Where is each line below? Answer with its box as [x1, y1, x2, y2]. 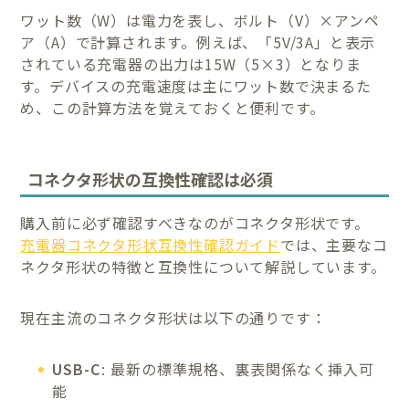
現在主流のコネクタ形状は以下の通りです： [20, 307, 327, 330]
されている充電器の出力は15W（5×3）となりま [20, 52, 362, 75]
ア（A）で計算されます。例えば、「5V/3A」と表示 [20, 30, 376, 53]
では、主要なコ [280, 234, 388, 257]
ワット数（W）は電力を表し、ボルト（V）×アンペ [20, 8, 380, 31]
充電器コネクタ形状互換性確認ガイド [20, 234, 281, 257]
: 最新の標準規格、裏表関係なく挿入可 [101, 358, 375, 381]
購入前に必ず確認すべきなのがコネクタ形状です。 [20, 212, 370, 235]
